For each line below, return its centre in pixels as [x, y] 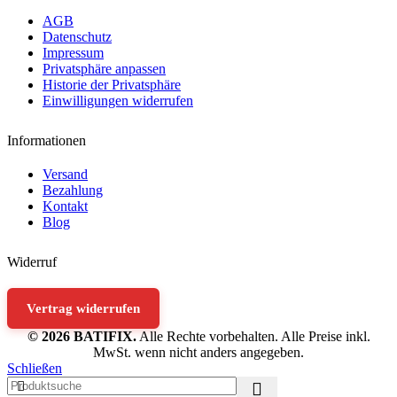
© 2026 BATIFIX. [82, 336]
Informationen [47, 140]
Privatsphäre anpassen [104, 69]
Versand [65, 174]
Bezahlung [73, 190]
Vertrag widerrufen [83, 308]
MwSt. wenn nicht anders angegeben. [198, 352]
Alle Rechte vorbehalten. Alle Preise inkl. [253, 336]
